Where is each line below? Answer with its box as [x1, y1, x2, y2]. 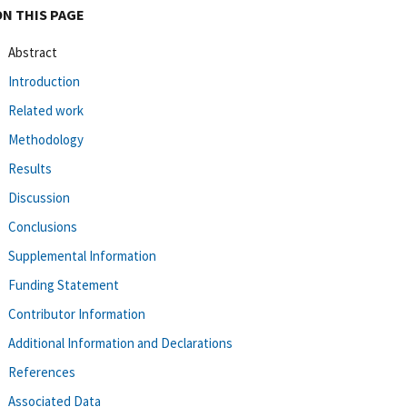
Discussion [8, 188, 70, 206]
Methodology [8, 130, 84, 148]
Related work [8, 101, 84, 119]
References [8, 362, 75, 381]
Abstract [8, 43, 57, 61]
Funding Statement [8, 275, 119, 293]
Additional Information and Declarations [8, 333, 233, 352]
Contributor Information [8, 304, 145, 323]
